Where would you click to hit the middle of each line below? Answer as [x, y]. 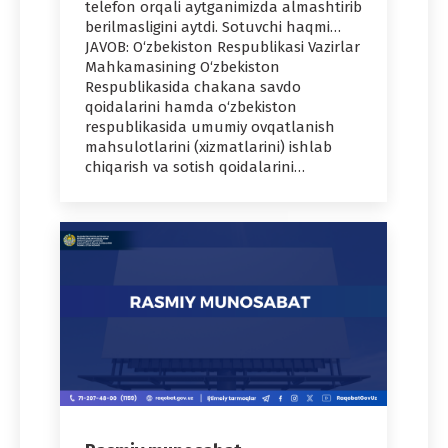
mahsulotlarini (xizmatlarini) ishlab [208, 147]
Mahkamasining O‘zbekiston [182, 67]
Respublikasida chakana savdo [193, 87]
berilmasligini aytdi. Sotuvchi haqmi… [213, 27]
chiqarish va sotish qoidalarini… [195, 167]
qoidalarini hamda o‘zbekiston [191, 107]
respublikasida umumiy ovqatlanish [210, 127]
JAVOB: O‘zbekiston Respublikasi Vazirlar [222, 47]
